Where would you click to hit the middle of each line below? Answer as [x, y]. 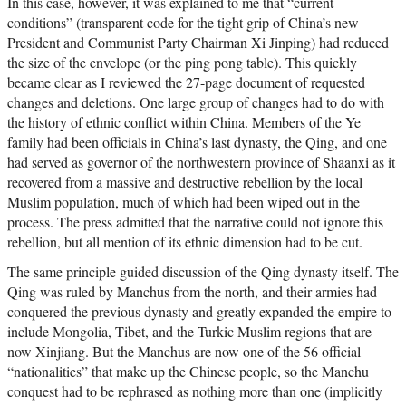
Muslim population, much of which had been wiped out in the [184, 202]
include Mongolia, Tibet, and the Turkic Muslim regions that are [189, 332]
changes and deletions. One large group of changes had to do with [196, 102]
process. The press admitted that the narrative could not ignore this [195, 222]
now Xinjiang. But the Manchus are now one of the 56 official [184, 352]
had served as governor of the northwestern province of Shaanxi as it [201, 162]
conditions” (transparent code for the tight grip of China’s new [183, 23]
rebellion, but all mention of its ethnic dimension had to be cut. [185, 242]
